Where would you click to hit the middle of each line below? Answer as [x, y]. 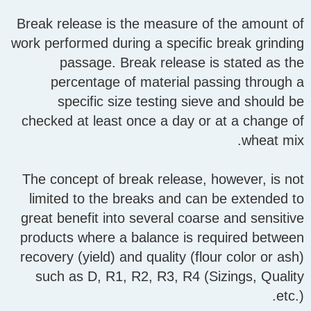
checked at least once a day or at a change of [163, 121]
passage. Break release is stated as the [182, 63]
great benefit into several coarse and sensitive [162, 218]
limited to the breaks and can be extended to [167, 199]
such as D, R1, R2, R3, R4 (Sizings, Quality [170, 277]
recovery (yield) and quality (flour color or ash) [162, 257]
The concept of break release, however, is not [163, 179]
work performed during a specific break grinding [158, 43]
